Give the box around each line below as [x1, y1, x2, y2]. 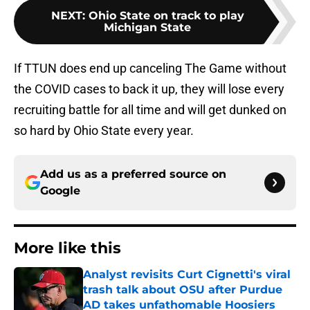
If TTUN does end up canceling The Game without [14, 61, 286, 76]
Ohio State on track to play [88, 9, 244, 23]
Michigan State [104, 21, 191, 35]
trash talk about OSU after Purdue [83, 283, 282, 297]
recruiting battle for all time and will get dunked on [14, 102, 286, 118]
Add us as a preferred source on [40, 167, 226, 181]
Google [40, 184, 80, 198]
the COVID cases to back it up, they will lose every [14, 82, 284, 97]
